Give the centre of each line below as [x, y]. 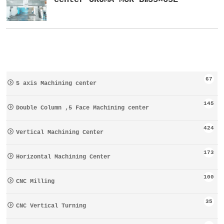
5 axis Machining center [56, 83]
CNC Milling [35, 181]
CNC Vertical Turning [51, 206]
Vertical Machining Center [60, 132]
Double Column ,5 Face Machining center [83, 108]
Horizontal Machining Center [63, 157]
